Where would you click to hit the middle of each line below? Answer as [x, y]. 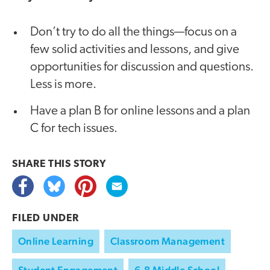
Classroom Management [168, 241]
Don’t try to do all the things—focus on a [133, 32]
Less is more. [63, 84]
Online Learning [56, 241]
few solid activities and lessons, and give [135, 49]
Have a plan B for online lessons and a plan [140, 111]
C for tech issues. [74, 128]
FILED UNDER [46, 218]
